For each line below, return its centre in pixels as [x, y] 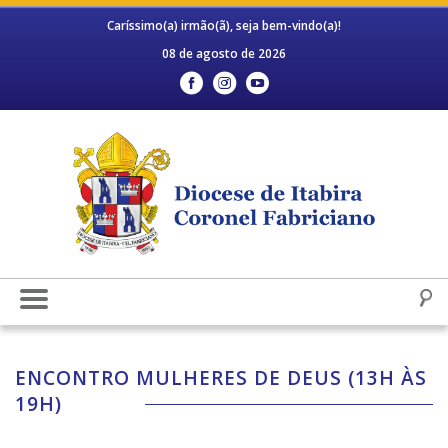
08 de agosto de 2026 [224, 53]
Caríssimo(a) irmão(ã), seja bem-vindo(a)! [224, 25]
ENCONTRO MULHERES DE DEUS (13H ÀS [221, 378]
